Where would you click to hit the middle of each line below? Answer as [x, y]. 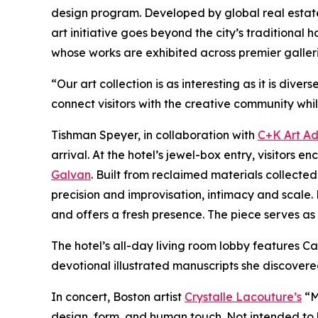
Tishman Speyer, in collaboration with [154, 135]
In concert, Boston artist [118, 296]
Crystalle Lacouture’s [243, 296]
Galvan [71, 174]
